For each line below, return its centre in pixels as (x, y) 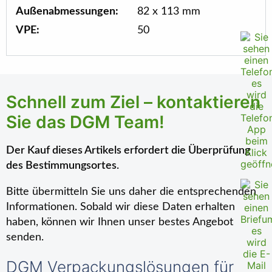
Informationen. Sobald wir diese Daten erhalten (121, 207)
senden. (25, 237)
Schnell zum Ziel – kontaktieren (133, 102)
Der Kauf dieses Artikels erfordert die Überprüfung (128, 151)
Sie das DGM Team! (85, 122)
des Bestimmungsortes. (63, 166)
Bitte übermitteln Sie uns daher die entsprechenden (131, 192)
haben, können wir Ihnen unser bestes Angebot (120, 222)
